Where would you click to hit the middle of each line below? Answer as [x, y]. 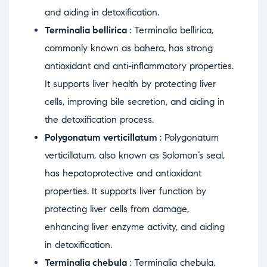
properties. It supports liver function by [125, 191]
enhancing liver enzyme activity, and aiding [135, 226]
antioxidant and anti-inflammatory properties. [139, 66]
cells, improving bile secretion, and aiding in [135, 101]
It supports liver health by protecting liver [131, 83]
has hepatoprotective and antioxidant [123, 173]
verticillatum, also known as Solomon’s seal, [135, 155]
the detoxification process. [99, 119]
